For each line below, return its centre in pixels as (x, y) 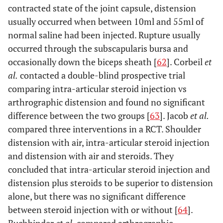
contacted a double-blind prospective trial (102, 75)
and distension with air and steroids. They (91, 156)
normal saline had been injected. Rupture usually (104, 35)
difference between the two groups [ (79, 115)
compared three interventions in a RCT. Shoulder (105, 129)
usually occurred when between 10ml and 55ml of (106, 21)
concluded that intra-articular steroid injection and (109, 169)
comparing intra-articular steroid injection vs (97, 89)
